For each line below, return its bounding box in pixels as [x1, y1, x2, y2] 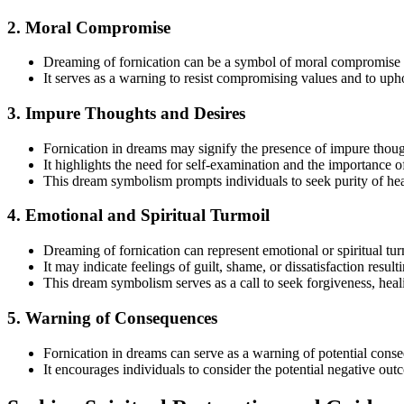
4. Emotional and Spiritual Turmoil [7, 206, 270, 225]
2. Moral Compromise [7, 17, 170, 37]
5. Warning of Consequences [7, 308, 217, 327]
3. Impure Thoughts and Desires [7, 104, 245, 124]
